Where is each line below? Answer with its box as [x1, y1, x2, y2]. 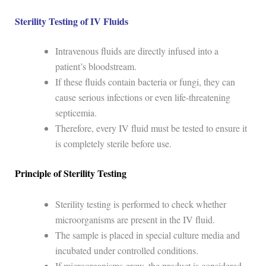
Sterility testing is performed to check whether [55, 197, 226, 210]
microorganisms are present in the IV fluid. [55, 213, 215, 226]
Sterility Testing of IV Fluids [14, 14, 128, 28]
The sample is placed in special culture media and [55, 228, 240, 241]
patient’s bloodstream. [55, 60, 137, 73]
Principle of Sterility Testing [14, 166, 126, 180]
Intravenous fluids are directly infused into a [55, 45, 218, 58]
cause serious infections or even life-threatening [55, 91, 230, 104]
